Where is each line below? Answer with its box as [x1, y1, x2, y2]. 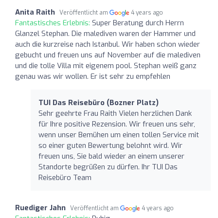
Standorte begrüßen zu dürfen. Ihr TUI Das [38, 162, 178, 172]
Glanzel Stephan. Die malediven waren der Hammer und [15, 28, 196, 38]
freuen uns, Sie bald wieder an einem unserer [38, 151, 184, 161]
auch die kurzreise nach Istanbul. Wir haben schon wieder [15, 39, 200, 49]
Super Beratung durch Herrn [92, 18, 184, 28]
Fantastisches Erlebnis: [15, 18, 92, 28]
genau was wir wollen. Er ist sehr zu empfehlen [15, 71, 170, 81]
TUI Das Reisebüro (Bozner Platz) [38, 97, 159, 108]
